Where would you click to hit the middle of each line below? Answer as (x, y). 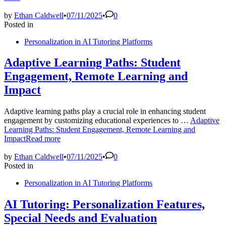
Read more (43, 139)
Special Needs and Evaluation (80, 218)
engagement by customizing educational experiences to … (97, 121)
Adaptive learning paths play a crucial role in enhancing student (105, 111)
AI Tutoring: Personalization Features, (104, 205)
